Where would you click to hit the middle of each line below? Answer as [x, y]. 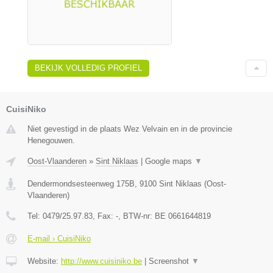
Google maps [170, 161]
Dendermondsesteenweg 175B [81, 183]
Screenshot [170, 261]
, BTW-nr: [136, 216]
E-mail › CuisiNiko [59, 238]
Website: [44, 261]
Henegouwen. [51, 140]
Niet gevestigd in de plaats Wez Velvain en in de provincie [130, 129]
